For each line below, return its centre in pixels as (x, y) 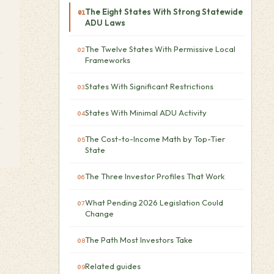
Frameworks (108, 60)
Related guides (113, 266)
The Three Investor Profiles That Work (155, 176)
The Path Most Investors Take (139, 240)
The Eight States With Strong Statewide (164, 12)
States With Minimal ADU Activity (146, 113)
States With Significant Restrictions (149, 86)
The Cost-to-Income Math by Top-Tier (155, 139)
